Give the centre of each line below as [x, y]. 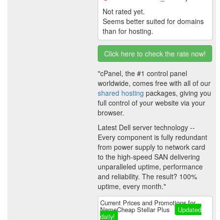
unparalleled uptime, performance [150, 167]
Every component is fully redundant [152, 137]
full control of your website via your [151, 103]
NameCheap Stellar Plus [136, 210]
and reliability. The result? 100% [147, 177]
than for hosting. [128, 31]
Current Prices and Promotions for [148, 203]
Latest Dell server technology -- [146, 127]
